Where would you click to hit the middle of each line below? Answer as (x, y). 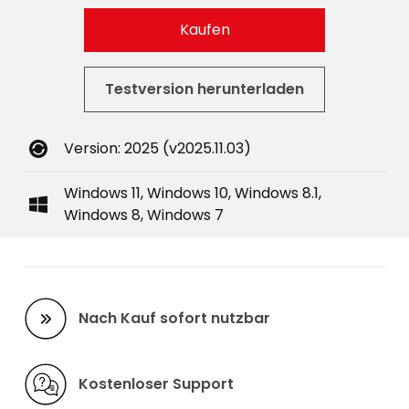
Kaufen (204, 30)
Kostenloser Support (156, 384)
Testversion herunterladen (204, 89)
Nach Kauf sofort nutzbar (174, 318)
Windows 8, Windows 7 (144, 215)
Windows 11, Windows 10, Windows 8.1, (193, 193)
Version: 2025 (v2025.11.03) (157, 148)
